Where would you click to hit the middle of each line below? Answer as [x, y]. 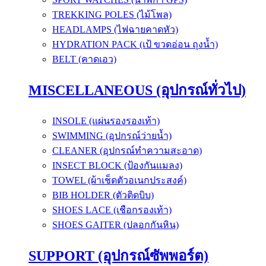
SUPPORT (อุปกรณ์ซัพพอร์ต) [118, 256]
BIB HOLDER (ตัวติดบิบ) [103, 195]
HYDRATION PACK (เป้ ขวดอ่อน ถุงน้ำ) [135, 44]
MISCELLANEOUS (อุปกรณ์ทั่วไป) [137, 90]
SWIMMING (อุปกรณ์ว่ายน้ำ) [112, 135]
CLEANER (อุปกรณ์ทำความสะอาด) [127, 150]
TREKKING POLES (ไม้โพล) [112, 14]
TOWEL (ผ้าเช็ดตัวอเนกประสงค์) [119, 180]
